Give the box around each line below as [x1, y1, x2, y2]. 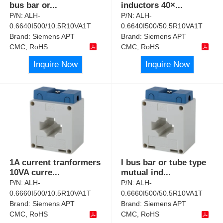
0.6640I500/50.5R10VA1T [121, 21, 203, 30]
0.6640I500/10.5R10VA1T [9, 21, 92, 30]
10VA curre [9, 168, 53, 178]
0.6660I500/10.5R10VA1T [9, 189, 92, 198]
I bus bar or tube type [121, 158, 207, 168]
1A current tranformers [9, 158, 101, 168]
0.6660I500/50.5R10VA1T [121, 189, 203, 198]
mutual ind [121, 168, 164, 178]
